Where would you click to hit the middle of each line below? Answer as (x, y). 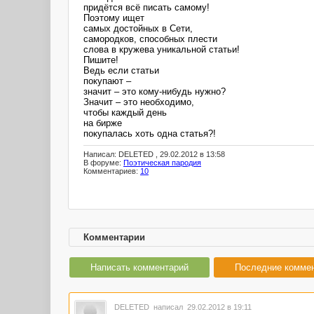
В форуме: (103, 163)
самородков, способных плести (150, 39)
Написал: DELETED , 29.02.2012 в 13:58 (154, 155)
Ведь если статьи (121, 70)
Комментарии (114, 237)
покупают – (107, 81)
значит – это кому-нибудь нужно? (155, 91)
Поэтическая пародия (162, 163)
